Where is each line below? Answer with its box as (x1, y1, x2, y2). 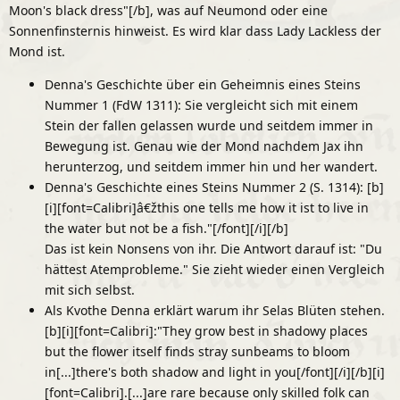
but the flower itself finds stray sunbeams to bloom (45, 342, 350, 360)
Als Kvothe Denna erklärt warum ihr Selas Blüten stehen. (45, 301, 385, 319)
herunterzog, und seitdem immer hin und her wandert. (45, 157, 378, 175)
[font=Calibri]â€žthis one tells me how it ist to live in (57, 198, 369, 216)
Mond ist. (9, 42, 65, 60)
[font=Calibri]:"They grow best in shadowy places (74, 321, 368, 339)
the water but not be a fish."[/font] (45, 219, 250, 237)
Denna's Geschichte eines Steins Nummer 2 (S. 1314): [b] (45, 178, 384, 196)
